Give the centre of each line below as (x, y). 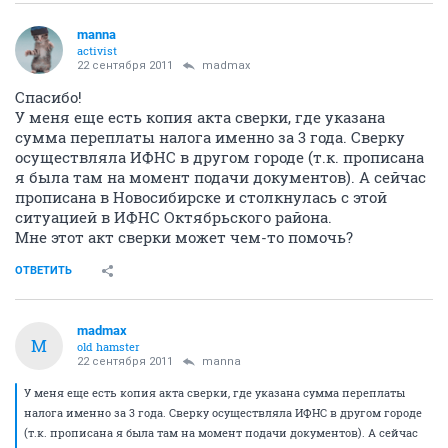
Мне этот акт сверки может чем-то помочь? (184, 236)
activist (97, 50)
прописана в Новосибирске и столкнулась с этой (201, 196)
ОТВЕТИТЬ (43, 270)
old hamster (108, 346)
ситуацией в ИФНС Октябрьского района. (173, 216)
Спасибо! (48, 96)
